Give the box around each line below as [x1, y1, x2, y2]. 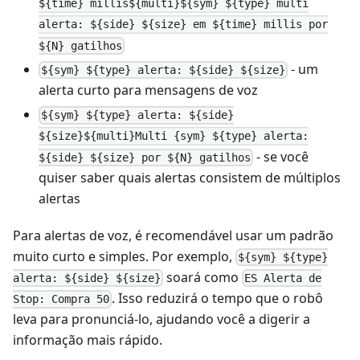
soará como [163, 268, 243, 286]
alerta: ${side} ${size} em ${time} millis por [39, 18, 328, 31]
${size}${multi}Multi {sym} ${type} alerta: [39, 129, 309, 143]
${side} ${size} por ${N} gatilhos [39, 150, 251, 164]
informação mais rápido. [13, 331, 162, 350]
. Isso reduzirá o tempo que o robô [112, 289, 324, 308]
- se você [253, 147, 309, 166]
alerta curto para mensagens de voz [39, 81, 258, 100]
